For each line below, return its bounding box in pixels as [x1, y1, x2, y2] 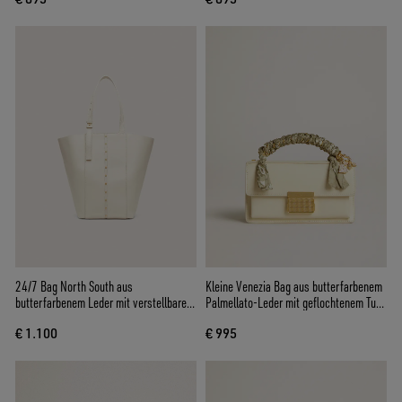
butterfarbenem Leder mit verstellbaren [15, 293, 192, 312]
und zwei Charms [205, 310, 281, 328]
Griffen [15, 310, 45, 328]
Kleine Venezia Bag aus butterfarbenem [205, 277, 382, 296]
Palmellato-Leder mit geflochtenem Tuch [205, 293, 387, 312]
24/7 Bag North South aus [15, 277, 133, 296]
